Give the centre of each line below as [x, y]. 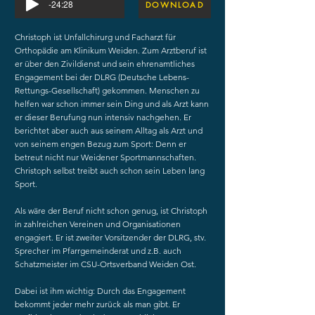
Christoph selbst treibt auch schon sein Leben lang [110, 171]
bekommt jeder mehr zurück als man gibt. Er [97, 304]
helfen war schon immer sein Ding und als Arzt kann [112, 104]
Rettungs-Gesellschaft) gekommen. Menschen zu [107, 90]
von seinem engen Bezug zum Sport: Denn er [101, 144]
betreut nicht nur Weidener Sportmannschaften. [105, 157]
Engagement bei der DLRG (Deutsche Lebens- [102, 77]
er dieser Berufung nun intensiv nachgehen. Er [103, 117]
